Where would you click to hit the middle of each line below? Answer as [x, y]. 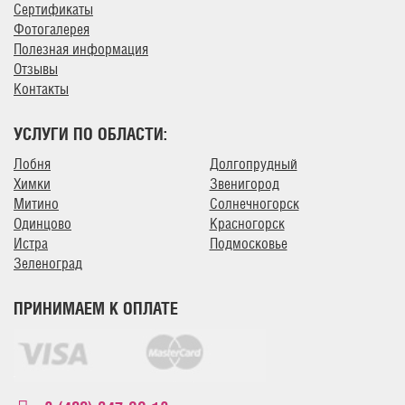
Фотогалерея [52, 29]
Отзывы [36, 69]
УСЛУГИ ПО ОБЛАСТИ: [90, 133]
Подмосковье [248, 243]
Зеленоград [48, 263]
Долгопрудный [253, 164]
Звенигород [244, 184]
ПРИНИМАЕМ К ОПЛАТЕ [96, 308]
